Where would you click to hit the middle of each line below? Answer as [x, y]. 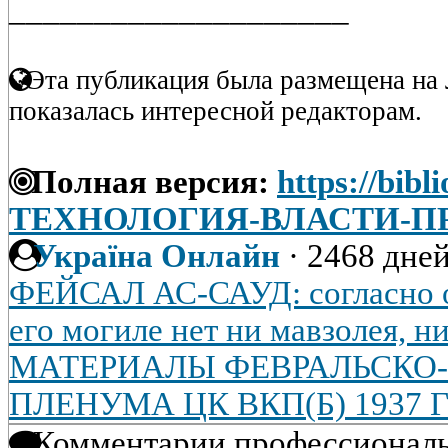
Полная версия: [146, 182]
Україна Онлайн [156, 256]
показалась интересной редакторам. [215, 111]
